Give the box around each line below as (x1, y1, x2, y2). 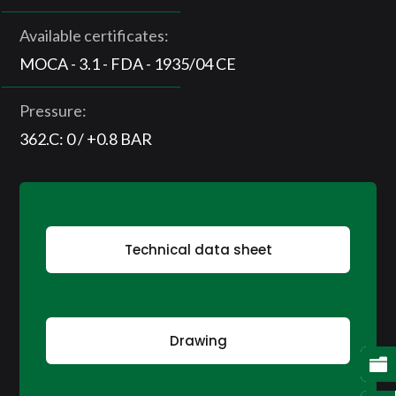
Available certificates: (19, 26, 170, 46)
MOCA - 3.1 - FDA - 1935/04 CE (19, 54, 237, 74)
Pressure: (19, 101, 88, 121)
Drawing (169, 331, 227, 351)
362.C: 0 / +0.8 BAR (19, 129, 153, 149)
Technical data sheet (124, 240, 272, 260)
